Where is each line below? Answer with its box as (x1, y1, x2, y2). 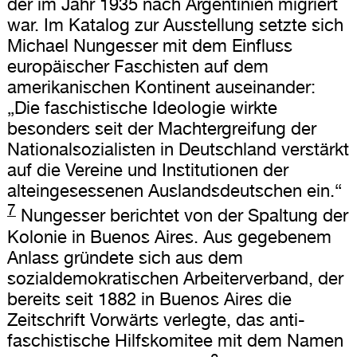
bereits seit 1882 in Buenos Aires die (6, 288, 292, 309)
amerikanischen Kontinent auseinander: (6, 76, 316, 98)
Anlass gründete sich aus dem (6, 246, 243, 268)
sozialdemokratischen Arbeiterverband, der (6, 267, 343, 288)
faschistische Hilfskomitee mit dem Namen (6, 329, 343, 351)
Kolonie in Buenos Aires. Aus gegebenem (6, 226, 331, 247)
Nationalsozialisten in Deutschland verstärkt (6, 139, 349, 160)
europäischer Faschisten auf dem (6, 56, 269, 77)
